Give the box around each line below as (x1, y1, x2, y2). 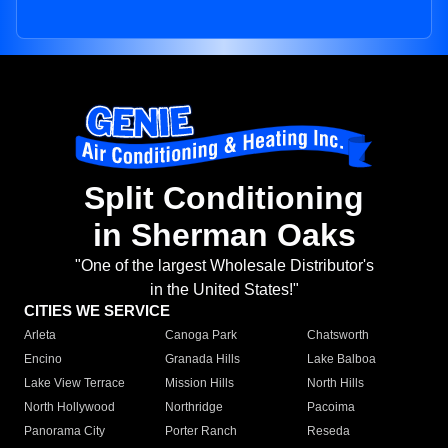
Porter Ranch (165, 424, 238, 439)
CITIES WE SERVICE (24, 302, 170, 320)
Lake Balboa (306, 352, 376, 367)
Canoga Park (165, 328, 238, 343)
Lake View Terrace (24, 376, 125, 391)
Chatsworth (306, 328, 369, 343)
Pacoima (306, 400, 355, 415)
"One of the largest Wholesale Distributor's (74, 257, 374, 275)
